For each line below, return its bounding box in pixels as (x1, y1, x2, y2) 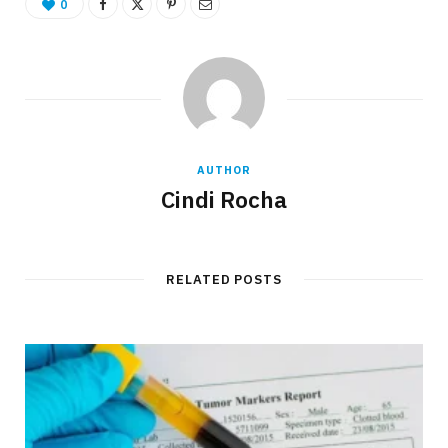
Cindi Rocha (161, 184, 287, 214)
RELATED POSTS (165, 271, 283, 288)
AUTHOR (197, 163, 251, 177)
